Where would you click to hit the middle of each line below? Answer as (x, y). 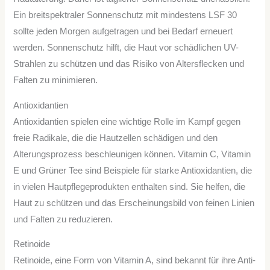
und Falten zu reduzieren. (63, 219)
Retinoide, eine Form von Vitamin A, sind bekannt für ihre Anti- (135, 261)
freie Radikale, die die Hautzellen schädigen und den (116, 138)
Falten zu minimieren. (56, 80)
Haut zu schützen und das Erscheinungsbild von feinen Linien (134, 203)
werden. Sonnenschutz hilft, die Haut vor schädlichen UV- (126, 47)
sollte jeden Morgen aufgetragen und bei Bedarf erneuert (123, 31)
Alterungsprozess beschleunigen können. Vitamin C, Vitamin (132, 154)
